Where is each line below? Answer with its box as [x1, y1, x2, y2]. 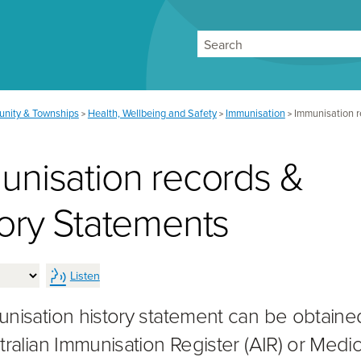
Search [310, 43, 352, 62]
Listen [69, 266, 100, 284]
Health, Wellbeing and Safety [87, 106, 217, 121]
